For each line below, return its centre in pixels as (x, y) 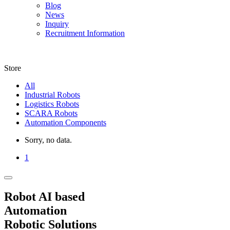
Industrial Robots (52, 95)
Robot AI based (44, 196)
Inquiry (57, 24)
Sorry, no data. (48, 140)
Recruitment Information (85, 33)
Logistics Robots (52, 104)
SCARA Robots (51, 113)
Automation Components (65, 122)
